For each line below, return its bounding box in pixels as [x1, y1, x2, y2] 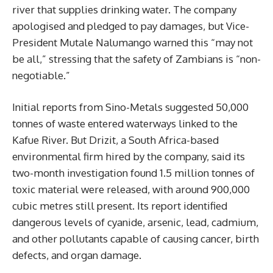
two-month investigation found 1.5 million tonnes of [12, 166, 255, 179]
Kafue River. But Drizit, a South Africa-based [12, 133, 219, 146]
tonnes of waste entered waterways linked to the [12, 116, 238, 130]
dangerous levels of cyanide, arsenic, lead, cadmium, [12, 215, 258, 229]
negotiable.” [12, 68, 70, 82]
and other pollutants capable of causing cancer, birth [12, 232, 259, 245]
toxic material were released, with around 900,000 [12, 182, 250, 196]
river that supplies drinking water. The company [12, 2, 236, 16]
